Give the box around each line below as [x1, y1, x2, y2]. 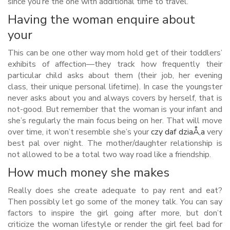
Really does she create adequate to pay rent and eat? [8, 185, 222, 196]
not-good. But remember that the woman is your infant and [8, 104, 222, 115]
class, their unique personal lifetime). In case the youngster [8, 81, 222, 92]
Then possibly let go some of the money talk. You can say [8, 196, 222, 207]
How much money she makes [8, 164, 169, 181]
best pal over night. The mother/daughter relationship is [8, 138, 222, 149]
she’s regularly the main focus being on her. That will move [8, 115, 222, 126]
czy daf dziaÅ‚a [151, 126, 205, 138]
